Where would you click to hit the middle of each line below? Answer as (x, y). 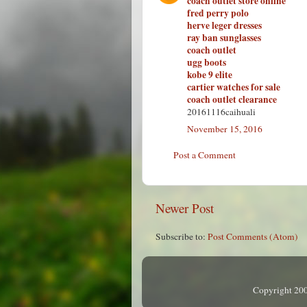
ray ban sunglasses (224, 38)
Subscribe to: (182, 237)
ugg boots (207, 62)
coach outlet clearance (232, 99)
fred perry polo (218, 13)
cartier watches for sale (234, 87)
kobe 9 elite (210, 75)
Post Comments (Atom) (253, 237)
